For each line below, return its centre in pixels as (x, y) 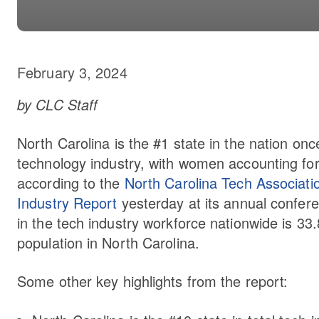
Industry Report (67, 202)
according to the (71, 182)
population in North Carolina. (108, 242)
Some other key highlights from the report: (153, 281)
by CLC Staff (58, 104)
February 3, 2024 (72, 72)
